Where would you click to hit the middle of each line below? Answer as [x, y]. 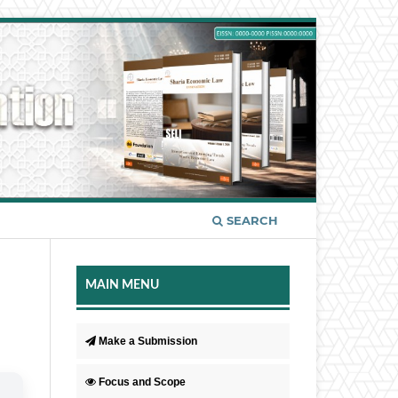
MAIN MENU [122, 285]
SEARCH [251, 220]
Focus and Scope [142, 382]
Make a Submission [148, 341]
